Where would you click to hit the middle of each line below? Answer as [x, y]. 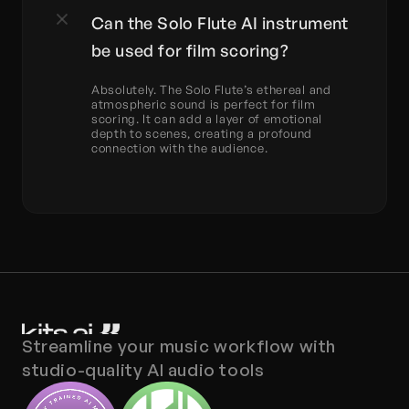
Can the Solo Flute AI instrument [220, 23]
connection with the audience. [180, 148]
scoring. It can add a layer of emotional [207, 119]
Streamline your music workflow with [179, 346]
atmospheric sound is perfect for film [204, 104]
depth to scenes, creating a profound [202, 133]
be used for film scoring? [190, 50]
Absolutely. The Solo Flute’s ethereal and [211, 89]
